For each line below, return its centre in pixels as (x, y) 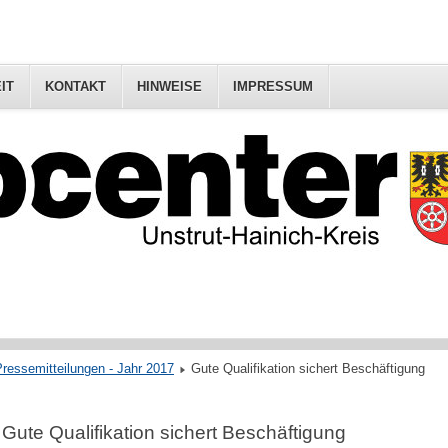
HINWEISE (169, 86)
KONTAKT (75, 86)
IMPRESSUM (273, 86)
